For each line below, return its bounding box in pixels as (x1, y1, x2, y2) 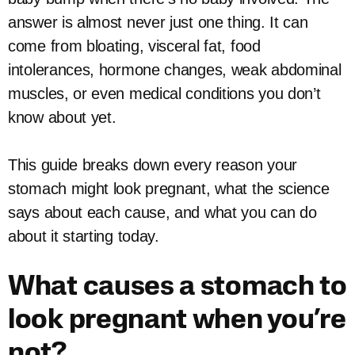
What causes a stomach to (8, 274, 347, 302)
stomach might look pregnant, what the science (8, 180, 330, 197)
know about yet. (8, 109, 116, 126)
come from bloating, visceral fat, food (8, 37, 261, 55)
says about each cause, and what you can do (8, 204, 317, 221)
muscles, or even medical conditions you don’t (8, 85, 321, 102)
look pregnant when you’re (8, 307, 346, 335)
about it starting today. (8, 227, 159, 245)
